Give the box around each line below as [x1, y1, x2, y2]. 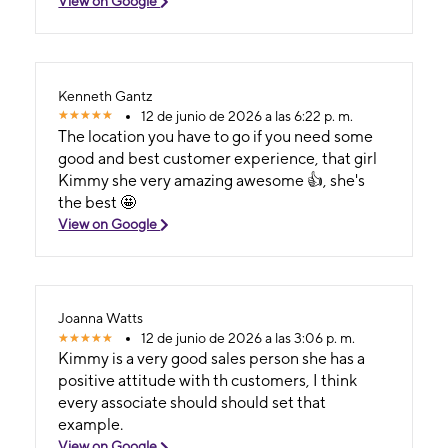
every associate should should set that [58, 393, 327, 413]
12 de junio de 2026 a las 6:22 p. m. [141, 107, 354, 124]
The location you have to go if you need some [58, 126, 374, 146]
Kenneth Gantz [58, 87, 154, 104]
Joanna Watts [58, 310, 144, 327]
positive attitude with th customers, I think [58, 371, 314, 391]
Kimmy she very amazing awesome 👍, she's [58, 170, 366, 190]
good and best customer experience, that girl [58, 148, 378, 168]
